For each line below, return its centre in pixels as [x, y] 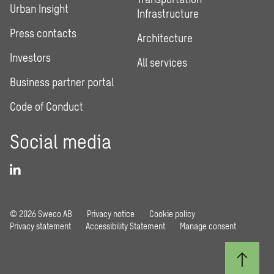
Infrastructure [168, 13]
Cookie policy [172, 214]
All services [162, 62]
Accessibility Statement [125, 226]
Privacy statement [40, 226]
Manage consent [208, 226]
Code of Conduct [46, 106]
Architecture [165, 38]
